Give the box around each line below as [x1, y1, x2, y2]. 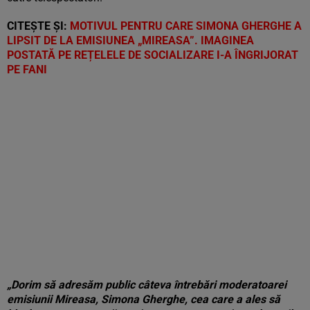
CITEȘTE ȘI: [7, 19, 70, 33]
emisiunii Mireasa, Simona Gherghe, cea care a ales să [7, 293, 280, 306]
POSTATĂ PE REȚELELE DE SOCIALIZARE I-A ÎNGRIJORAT [7, 48, 298, 62]
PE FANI [7, 63, 47, 76]
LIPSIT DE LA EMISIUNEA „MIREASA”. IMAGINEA [7, 34, 254, 47]
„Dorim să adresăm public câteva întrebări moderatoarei [7, 278, 286, 291]
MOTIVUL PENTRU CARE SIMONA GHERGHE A [70, 19, 302, 33]
